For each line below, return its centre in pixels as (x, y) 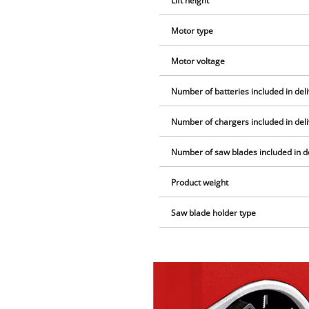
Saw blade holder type (214, 212)
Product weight (200, 182)
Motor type (192, 30)
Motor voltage (198, 61)
